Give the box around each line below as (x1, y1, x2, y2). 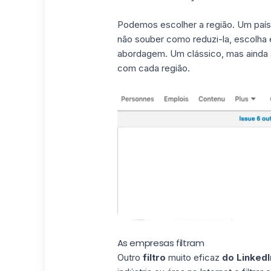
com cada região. (117, 62, 190, 74)
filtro (142, 252, 166, 264)
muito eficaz (165, 252, 222, 264)
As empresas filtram (117, 237, 204, 250)
